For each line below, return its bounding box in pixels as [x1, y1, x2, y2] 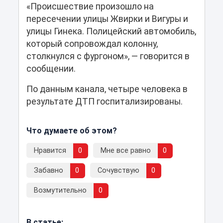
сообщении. [26, 64, 76, 74]
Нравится [33, 146, 66, 155]
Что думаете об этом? [26, 126, 117, 136]
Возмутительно [33, 186, 87, 195]
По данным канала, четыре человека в [26, 84, 188, 95]
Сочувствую [97, 166, 139, 175]
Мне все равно [100, 146, 151, 155]
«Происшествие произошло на [26, 1, 154, 12]
